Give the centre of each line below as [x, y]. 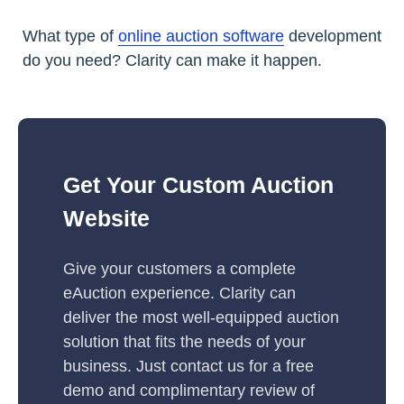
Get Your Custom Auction [198, 185]
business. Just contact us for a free [188, 366]
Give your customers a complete [179, 268]
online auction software [201, 36]
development [333, 36]
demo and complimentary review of [189, 390]
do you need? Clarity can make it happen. [172, 60]
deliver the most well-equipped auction [201, 317]
